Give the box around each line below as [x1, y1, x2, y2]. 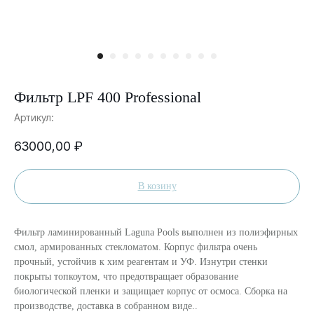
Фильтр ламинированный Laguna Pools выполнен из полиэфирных [14, 227, 298, 238]
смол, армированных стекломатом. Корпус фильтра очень [14, 242, 257, 253]
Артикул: [14, 111, 54, 123]
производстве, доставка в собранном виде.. [14, 301, 198, 312]
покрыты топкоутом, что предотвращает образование [14, 271, 238, 282]
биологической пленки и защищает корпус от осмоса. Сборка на [14, 286, 287, 297]
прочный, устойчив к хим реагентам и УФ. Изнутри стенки [14, 257, 268, 268]
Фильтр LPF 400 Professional [14, 88, 201, 106]
